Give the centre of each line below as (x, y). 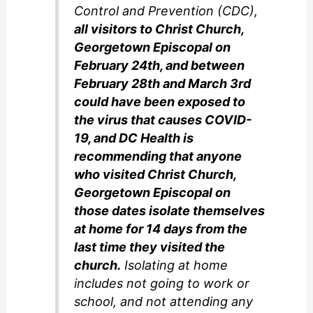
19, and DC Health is (134, 138)
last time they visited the (150, 247)
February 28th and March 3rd (163, 84)
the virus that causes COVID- (163, 120)
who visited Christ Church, (155, 175)
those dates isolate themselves (170, 211)
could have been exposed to (160, 102)
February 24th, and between (160, 66)
